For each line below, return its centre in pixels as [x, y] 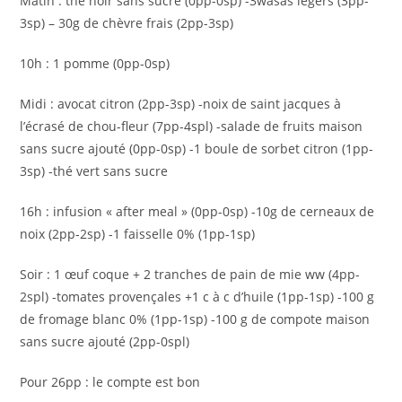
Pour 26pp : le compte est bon [110, 382]
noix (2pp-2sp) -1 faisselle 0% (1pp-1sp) [138, 234]
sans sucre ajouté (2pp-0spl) [105, 341]
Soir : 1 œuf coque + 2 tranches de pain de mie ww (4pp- [190, 274]
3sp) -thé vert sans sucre [94, 171]
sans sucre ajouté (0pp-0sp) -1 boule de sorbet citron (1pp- [197, 149]
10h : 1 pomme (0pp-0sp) [95, 63]
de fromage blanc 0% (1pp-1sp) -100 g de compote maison [195, 319]
